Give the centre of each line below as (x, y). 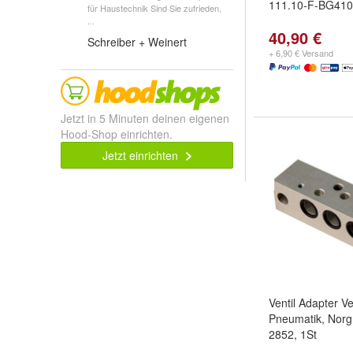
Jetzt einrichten (142, 155)
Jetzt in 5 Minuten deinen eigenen (145, 118)
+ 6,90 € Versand (301, 53)
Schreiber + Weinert (137, 42)
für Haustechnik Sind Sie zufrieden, (154, 8)
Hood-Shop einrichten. (117, 134)
